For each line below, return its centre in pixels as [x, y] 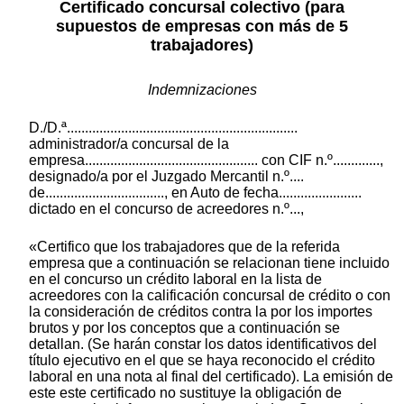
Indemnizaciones [202, 89]
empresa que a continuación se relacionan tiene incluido [209, 262]
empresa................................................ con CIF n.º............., [206, 160]
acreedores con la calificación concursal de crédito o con [210, 295]
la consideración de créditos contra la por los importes [201, 311]
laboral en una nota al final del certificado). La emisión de [211, 376]
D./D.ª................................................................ [163, 127]
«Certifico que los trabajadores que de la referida [184, 246]
